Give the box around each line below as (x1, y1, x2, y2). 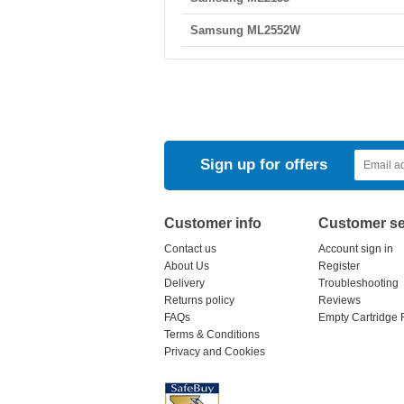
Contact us (164, 243, 216, 255)
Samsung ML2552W (190, 23, 301, 37)
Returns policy (164, 294, 234, 307)
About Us (164, 260, 209, 272)
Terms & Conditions (164, 328, 260, 341)
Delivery (164, 277, 205, 289)
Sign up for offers (199, 156, 327, 173)
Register (318, 260, 360, 272)
